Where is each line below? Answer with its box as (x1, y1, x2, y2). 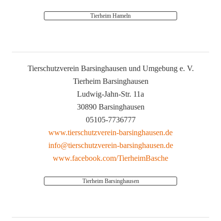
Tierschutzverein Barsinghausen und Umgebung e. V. (27, 64, 194, 73)
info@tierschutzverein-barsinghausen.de (48, 141, 173, 150)
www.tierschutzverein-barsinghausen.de (48, 128, 173, 137)
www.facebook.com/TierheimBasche (53, 154, 168, 163)
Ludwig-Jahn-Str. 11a (77, 90, 144, 99)
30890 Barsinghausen (76, 103, 145, 111)
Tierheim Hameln (90, 12, 131, 20)
